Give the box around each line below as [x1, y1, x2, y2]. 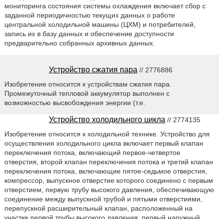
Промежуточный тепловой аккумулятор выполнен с [4, 89, 170, 97]
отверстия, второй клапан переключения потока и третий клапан [4, 157, 213, 166]
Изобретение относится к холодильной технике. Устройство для [4, 130, 210, 138]
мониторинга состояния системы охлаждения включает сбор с [4, 1, 206, 10]
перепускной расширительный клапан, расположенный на [4, 204, 193, 212]
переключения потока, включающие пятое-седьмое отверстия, [4, 167, 207, 175]
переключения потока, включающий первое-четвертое [4, 148, 180, 156]
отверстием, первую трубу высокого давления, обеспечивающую [4, 185, 214, 194]
